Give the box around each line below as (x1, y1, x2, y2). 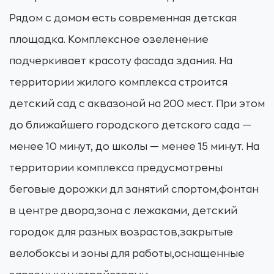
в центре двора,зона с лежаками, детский (9, 206, 237, 216)
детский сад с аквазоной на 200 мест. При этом (9, 99, 265, 109)
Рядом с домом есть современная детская (9, 13, 237, 23)
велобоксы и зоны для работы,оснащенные (9, 249, 245, 259)
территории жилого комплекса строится (9, 78, 228, 87)
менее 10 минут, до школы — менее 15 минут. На (9, 142, 259, 152)
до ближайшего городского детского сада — (9, 120, 251, 130)
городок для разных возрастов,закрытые (9, 228, 233, 237)
